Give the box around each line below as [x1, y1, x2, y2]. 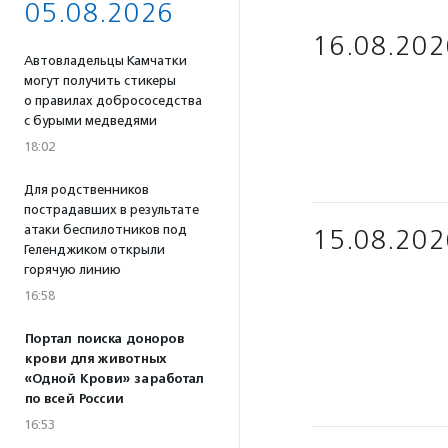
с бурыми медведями [24, 113, 157, 128]
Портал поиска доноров [24, 331, 184, 347]
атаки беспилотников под [24, 222, 187, 237]
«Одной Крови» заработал [24, 371, 204, 387]
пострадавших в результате [24, 202, 199, 217]
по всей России [24, 391, 123, 407]
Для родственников [24, 182, 149, 197]
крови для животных [24, 351, 166, 367]
